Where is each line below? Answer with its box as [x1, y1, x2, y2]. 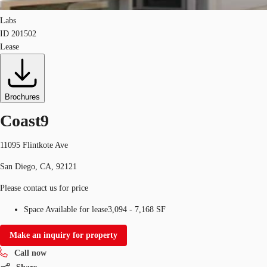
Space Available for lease [24, 204, 108, 214]
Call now [14, 248, 46, 257]
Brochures [5, 92, 40, 101]
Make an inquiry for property [10, 230, 117, 240]
